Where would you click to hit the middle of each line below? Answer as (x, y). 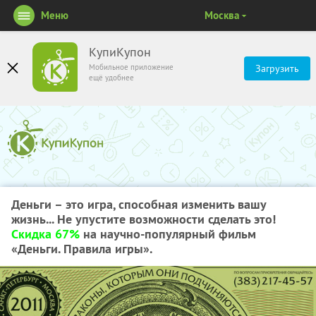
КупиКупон (120, 52)
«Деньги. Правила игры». (82, 249)
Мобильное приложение (131, 67)
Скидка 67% (45, 234)
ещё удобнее (111, 78)
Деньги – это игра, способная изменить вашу (139, 204)
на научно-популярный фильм (168, 234)
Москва (222, 15)
